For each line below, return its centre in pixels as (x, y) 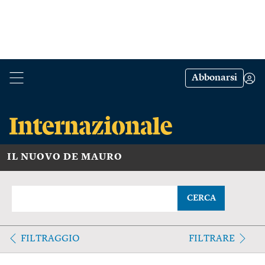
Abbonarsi (214, 78)
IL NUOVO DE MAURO (65, 157)
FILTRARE (211, 239)
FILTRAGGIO (50, 239)
